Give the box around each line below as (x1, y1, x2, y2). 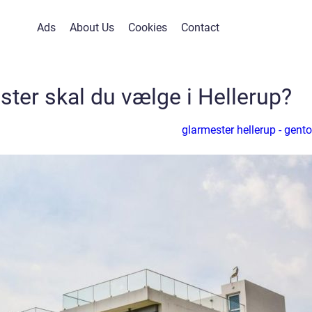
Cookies (128, 21, 167, 34)
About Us (70, 21, 114, 34)
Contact (181, 21, 219, 34)
